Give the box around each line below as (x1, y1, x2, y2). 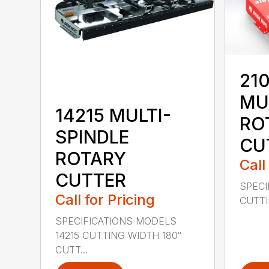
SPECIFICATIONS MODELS (55, 214, 177, 227)
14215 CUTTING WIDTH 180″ (55, 229, 182, 241)
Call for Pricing (55, 190, 156, 208)
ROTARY (55, 147, 127, 169)
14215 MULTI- (55, 104, 172, 126)
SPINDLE (55, 125, 130, 148)
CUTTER (55, 169, 127, 191)
